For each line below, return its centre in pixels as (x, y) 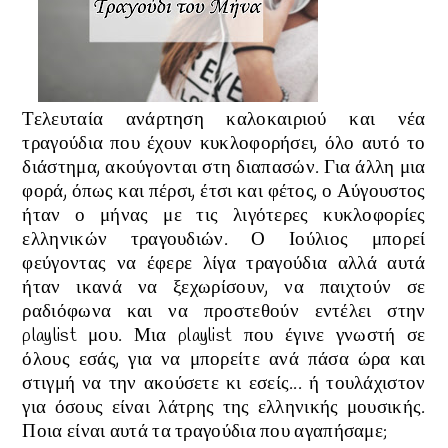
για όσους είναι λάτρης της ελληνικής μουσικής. (224, 408)
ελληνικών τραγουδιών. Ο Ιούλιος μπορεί (224, 240)
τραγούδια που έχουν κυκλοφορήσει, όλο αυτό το (224, 144)
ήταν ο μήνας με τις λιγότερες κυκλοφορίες (224, 216)
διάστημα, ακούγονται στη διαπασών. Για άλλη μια (224, 168)
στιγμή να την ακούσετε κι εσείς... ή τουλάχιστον (224, 384)
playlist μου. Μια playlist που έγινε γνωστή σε (224, 336)
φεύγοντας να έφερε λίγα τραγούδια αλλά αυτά (224, 264)
